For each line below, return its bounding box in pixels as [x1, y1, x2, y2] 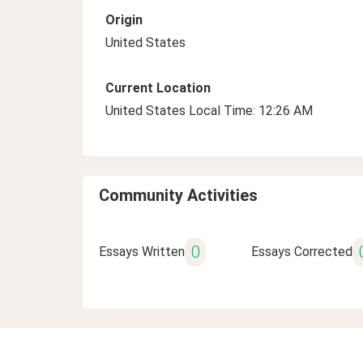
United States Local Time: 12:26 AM [105, 103, 313, 118]
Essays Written [99, 244, 185, 259]
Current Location [105, 80, 211, 96]
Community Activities [99, 186, 258, 205]
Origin [105, 12, 143, 28]
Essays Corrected [250, 244, 352, 259]
